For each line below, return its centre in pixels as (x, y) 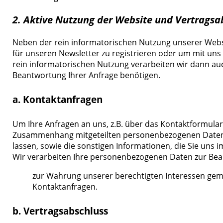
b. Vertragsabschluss (60, 211)
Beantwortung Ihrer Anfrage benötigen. (87, 75)
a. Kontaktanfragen (58, 100)
